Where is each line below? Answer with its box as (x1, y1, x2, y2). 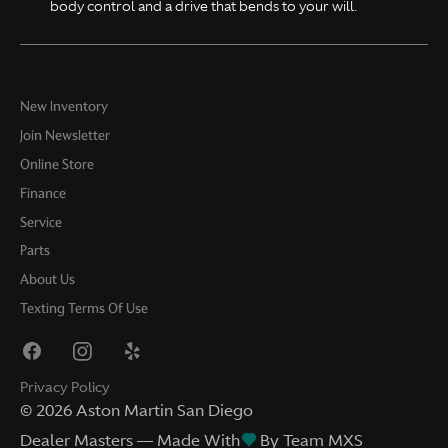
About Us (20, 271, 75, 289)
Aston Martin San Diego (76, 399, 253, 422)
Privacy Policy (20, 378, 110, 397)
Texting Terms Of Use (20, 299, 148, 317)
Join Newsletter (20, 127, 110, 145)
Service (20, 213, 62, 231)
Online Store (20, 155, 94, 173)
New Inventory (20, 98, 108, 116)
